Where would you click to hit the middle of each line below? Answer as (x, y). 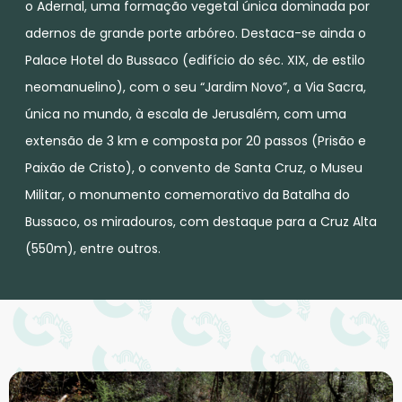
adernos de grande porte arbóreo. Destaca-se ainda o (196, 33)
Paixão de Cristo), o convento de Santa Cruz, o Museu (194, 167)
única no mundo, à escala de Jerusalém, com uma (186, 114)
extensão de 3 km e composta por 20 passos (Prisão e (196, 140)
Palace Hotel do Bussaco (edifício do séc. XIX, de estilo (195, 60)
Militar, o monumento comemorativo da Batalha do (188, 194)
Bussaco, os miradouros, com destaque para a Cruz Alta (201, 221)
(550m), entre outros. (93, 248)
